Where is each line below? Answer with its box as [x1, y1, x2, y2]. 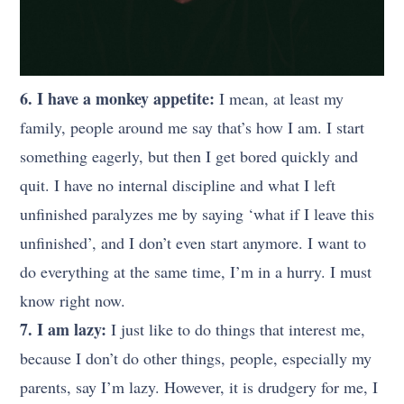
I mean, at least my [215, 87, 344, 109]
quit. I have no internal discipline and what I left [20, 173, 336, 196]
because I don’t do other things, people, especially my [20, 346, 372, 369]
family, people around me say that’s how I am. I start [20, 115, 365, 138]
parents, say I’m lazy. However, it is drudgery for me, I [20, 375, 379, 398]
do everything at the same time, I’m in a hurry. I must [20, 260, 372, 282]
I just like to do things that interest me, [106, 317, 366, 340]
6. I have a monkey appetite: [20, 86, 216, 110]
